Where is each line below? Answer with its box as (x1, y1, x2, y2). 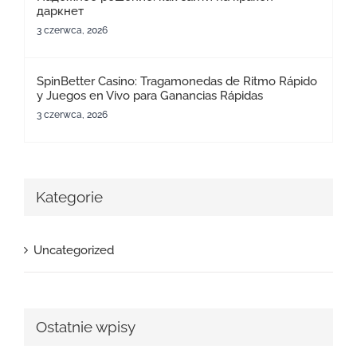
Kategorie (36, 188, 103, 207)
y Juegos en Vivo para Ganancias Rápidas (37, 88, 263, 104)
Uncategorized (33, 242, 114, 257)
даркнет (37, 4, 84, 19)
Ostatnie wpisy (36, 317, 135, 336)
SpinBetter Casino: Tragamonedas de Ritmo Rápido (37, 74, 317, 89)
